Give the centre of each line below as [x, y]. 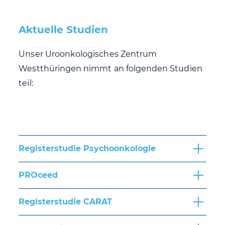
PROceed [38, 175]
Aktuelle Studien [64, 30]
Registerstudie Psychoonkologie [87, 149]
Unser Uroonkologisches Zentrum [88, 54]
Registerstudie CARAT [66, 202]
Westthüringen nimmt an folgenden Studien [110, 69]
